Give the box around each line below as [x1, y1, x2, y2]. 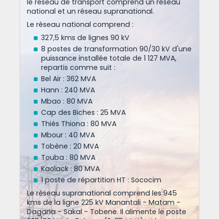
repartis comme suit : [41, 63, 115, 72]
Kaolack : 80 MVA [41, 164, 100, 174]
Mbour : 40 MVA [41, 130, 95, 140]
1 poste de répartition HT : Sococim [41, 175, 161, 185]
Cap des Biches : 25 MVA [41, 108, 126, 117]
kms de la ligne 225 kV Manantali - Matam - [27, 197, 180, 207]
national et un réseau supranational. [27, 6, 154, 16]
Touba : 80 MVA [41, 153, 95, 162]
